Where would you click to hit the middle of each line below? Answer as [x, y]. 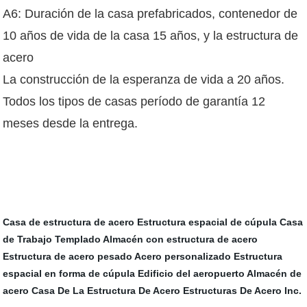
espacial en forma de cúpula [69, 274]
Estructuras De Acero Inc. [243, 291]
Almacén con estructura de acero [181, 240]
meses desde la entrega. [71, 124]
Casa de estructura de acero [69, 222]
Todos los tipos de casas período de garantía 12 [134, 102]
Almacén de [274, 274]
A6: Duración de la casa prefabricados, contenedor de [150, 14]
